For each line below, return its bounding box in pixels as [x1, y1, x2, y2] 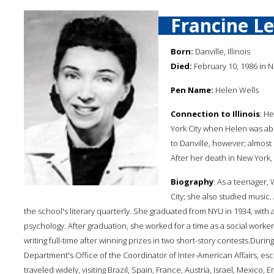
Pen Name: [171, 84, 213, 95]
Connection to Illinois [171, 108, 260, 119]
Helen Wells [213, 84, 259, 95]
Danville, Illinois [193, 46, 250, 57]
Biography [171, 176, 213, 187]
